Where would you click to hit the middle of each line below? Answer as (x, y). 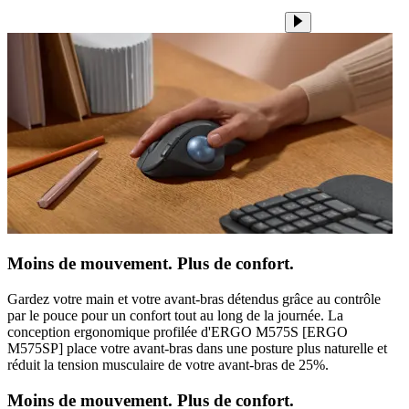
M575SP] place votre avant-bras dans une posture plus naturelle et (197, 349)
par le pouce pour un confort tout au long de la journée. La (175, 316)
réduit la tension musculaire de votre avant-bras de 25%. (168, 365)
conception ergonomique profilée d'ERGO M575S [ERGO (178, 332)
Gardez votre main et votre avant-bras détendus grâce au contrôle (194, 299)
